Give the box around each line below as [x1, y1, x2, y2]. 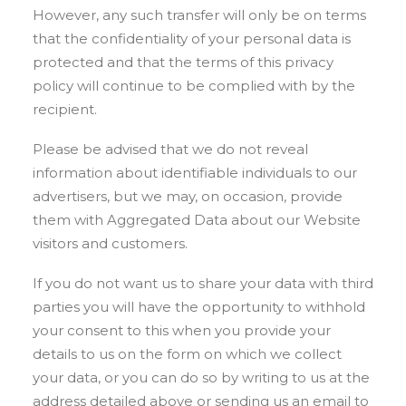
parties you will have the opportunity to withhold [33, 298, 365, 315]
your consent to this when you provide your [33, 322, 331, 339]
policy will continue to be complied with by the [33, 77, 355, 94]
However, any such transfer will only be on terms [33, 6, 366, 24]
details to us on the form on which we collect [33, 345, 342, 362]
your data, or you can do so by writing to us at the [33, 369, 370, 386]
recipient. [33, 101, 97, 118]
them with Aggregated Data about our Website [33, 211, 361, 228]
